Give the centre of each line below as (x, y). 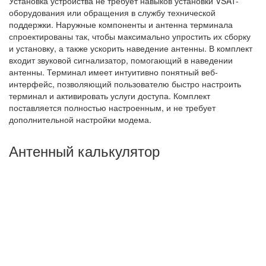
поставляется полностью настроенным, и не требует (112, 107)
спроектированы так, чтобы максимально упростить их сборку (130, 36)
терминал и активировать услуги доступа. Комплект (110, 95)
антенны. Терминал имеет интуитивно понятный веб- (113, 72)
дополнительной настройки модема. (80, 119)
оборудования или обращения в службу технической (112, 12)
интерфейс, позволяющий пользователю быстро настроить (125, 83)
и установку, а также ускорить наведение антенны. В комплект (131, 48)
